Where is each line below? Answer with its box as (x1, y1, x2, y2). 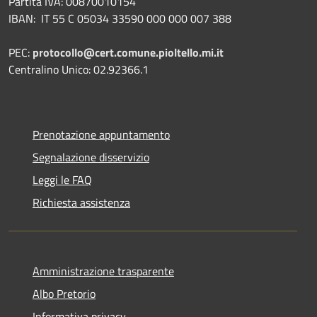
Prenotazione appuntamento (33, 125, 170, 143)
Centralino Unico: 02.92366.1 (8, 60, 149, 78)
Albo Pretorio (33, 284, 96, 302)
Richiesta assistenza (33, 193, 130, 211)
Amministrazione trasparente (33, 262, 174, 279)
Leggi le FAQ (33, 171, 92, 188)
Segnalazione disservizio (33, 148, 149, 166)
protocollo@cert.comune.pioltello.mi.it (33, 43, 224, 61)
